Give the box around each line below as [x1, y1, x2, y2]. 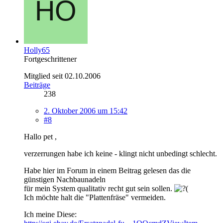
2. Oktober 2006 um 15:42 [44, 106, 127, 115]
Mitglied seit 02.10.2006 [24, 71, 101, 80]
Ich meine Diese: [24, 210, 77, 219]
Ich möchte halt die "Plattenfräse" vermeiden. [24, 193, 166, 202]
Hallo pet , [24, 132, 57, 141]
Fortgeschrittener [24, 54, 77, 63]
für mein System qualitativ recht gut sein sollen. [24, 184, 174, 193]
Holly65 [24, 45, 50, 54]
